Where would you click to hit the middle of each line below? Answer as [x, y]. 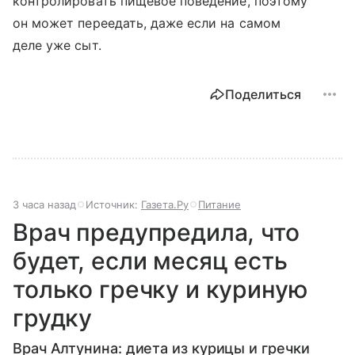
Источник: [113, 204]
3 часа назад [44, 204]
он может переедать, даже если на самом [147, 23]
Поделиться [263, 94]
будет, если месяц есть [150, 260]
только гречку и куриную [160, 289]
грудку [53, 317]
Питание [219, 204]
